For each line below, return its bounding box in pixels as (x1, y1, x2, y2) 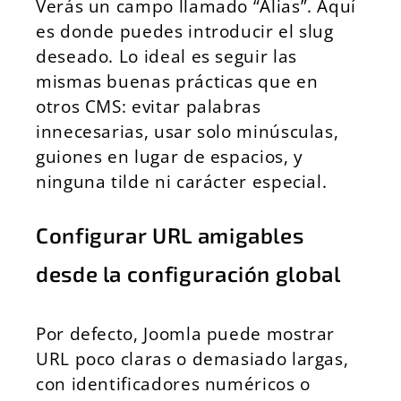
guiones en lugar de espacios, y (36, 144, 303, 168)
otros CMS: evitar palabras (36, 94, 261, 118)
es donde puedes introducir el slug (36, 19, 334, 43)
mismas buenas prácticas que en (36, 69, 319, 93)
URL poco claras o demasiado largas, (36, 346, 349, 371)
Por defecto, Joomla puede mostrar (36, 321, 336, 346)
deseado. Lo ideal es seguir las (36, 44, 297, 68)
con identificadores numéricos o (36, 371, 311, 396)
